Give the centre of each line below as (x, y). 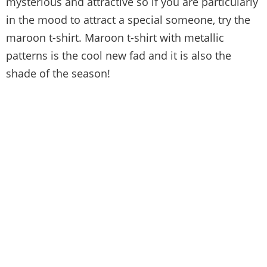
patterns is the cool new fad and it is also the (119, 55)
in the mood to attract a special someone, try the (128, 19)
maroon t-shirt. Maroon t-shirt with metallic (115, 37)
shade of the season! (58, 73)
